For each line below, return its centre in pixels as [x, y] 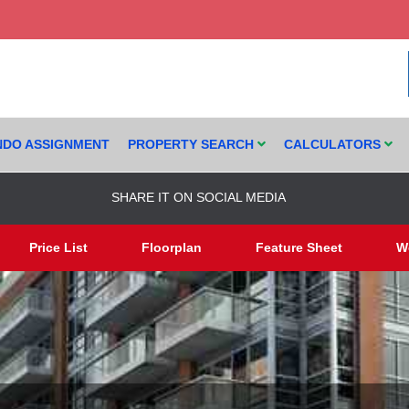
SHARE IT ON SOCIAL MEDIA [199, 197]
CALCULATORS [334, 144]
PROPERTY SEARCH [193, 144]
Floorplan [171, 247]
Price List [59, 247]
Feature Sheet [299, 247]
